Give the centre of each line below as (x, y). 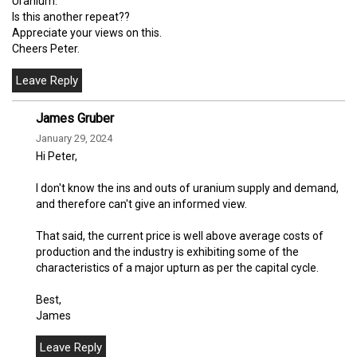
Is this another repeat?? (71, 17)
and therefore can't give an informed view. (141, 204)
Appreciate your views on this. (87, 33)
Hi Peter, (57, 157)
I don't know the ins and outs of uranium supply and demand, (187, 188)
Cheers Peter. (46, 49)
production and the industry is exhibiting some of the (167, 252)
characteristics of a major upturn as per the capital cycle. (177, 268)
